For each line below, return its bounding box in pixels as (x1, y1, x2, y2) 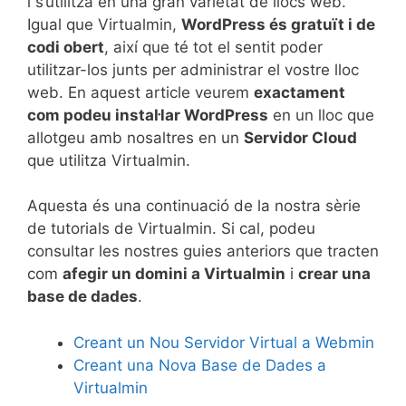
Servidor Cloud (244, 128, 357, 147)
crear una (298, 265, 371, 283)
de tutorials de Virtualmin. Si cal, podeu (27, 219, 315, 237)
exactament (254, 82, 345, 101)
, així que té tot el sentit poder (104, 37, 323, 56)
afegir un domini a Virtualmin (63, 265, 285, 283)
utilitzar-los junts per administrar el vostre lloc (27, 60, 359, 79)
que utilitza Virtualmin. (27, 150, 190, 169)
